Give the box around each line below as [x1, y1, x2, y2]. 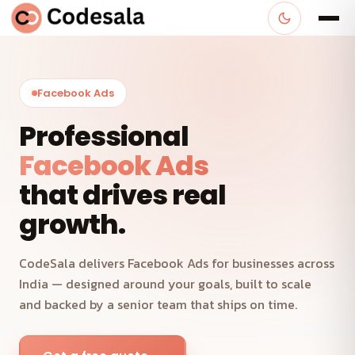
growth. [19, 205, 125, 243]
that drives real [19, 176, 226, 214]
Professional [19, 117, 189, 155]
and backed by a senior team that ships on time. [19, 295, 297, 314]
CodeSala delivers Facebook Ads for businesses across [19, 254, 334, 273]
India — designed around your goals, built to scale [19, 274, 311, 293]
